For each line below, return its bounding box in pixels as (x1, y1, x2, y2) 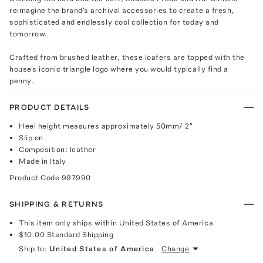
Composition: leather (19, 144, 96, 154)
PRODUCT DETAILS (9, 102, 90, 112)
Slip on (19, 133, 43, 142)
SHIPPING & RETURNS (9, 199, 104, 208)
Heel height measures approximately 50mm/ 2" (19, 121, 193, 130)
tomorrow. (9, 29, 48, 38)
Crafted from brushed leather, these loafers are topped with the (9, 52, 245, 62)
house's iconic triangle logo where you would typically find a (9, 64, 228, 73)
